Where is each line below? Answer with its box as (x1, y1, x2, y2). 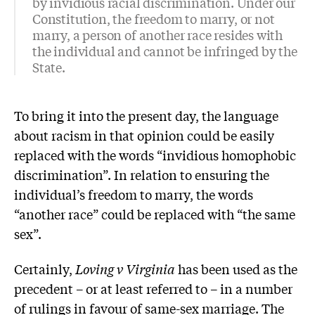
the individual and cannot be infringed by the (32, 41, 297, 60)
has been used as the (175, 259, 297, 278)
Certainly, (14, 259, 75, 278)
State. (32, 57, 65, 76)
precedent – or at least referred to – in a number (14, 278, 292, 297)
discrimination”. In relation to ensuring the (14, 165, 269, 184)
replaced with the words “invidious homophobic (14, 145, 296, 164)
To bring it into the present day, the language (14, 105, 278, 124)
